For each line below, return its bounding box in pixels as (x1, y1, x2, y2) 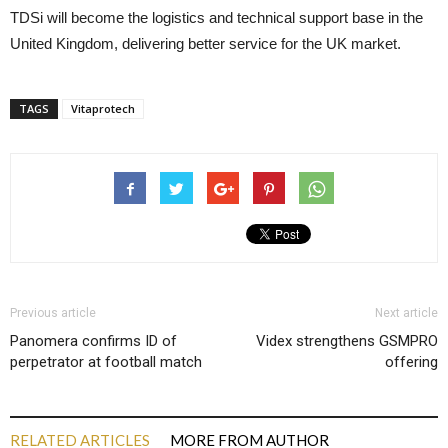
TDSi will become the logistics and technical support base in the (10, 9, 423, 26)
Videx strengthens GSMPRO (256, 332, 438, 350)
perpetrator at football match (10, 353, 202, 371)
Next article (375, 306, 438, 320)
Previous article (10, 306, 96, 320)
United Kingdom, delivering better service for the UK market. (10, 35, 401, 52)
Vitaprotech (71, 101, 135, 116)
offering (385, 353, 438, 371)
